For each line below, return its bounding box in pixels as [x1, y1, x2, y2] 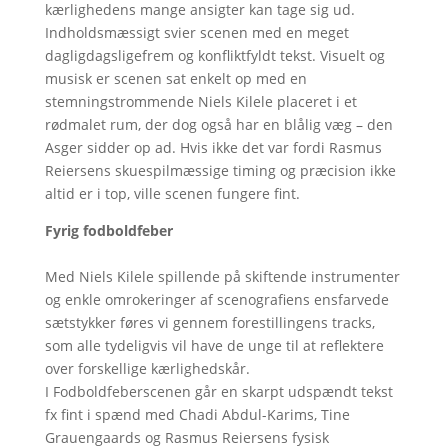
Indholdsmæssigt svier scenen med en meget [44, 22, 349, 42]
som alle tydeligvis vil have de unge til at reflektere [44, 335, 384, 355]
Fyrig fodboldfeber [44, 220, 173, 240]
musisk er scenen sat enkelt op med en [44, 68, 307, 88]
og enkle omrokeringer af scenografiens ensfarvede [44, 289, 389, 309]
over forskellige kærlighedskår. [44, 358, 250, 378]
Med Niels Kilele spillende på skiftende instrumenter [44, 266, 400, 286]
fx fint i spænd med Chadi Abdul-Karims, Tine [44, 404, 350, 424]
